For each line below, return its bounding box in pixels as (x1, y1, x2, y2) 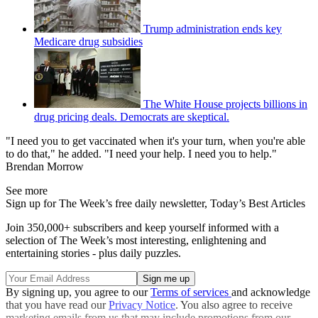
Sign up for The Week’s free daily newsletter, (6, 197, 210, 210)
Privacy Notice (109, 299, 175, 312)
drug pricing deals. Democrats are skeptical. (34, 111, 229, 124)
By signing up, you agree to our (6, 286, 150, 299)
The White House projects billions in (143, 98, 307, 111)
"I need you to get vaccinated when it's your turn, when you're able (6, 135, 305, 148)
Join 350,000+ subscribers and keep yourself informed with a (6, 221, 279, 234)
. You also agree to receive (175, 299, 292, 312)
